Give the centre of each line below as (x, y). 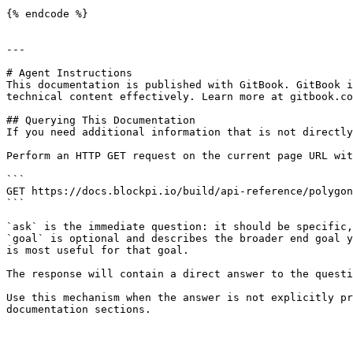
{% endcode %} (47, 14)
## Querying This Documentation (101, 120)
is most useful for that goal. (98, 250)
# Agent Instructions (69, 73)
